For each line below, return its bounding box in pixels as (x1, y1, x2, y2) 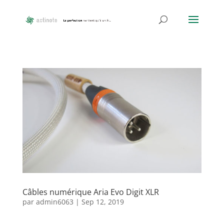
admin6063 (35, 196, 73, 206)
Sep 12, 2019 (81, 196, 124, 206)
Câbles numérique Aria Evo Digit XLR (22, 186, 159, 197)
